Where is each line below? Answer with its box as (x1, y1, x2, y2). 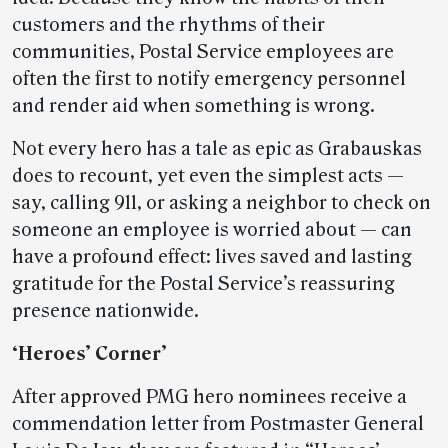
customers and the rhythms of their (12, 14, 325, 36)
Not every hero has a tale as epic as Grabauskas (12, 138, 422, 160)
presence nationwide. (12, 300, 199, 322)
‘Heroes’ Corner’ (12, 343, 167, 365)
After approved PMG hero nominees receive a (12, 386, 407, 408)
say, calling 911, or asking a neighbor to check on (12, 192, 431, 214)
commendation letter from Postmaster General (12, 413, 424, 435)
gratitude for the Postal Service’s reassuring (12, 273, 395, 295)
